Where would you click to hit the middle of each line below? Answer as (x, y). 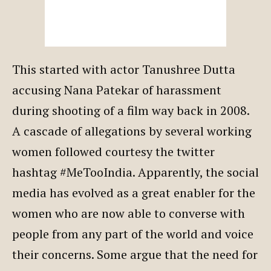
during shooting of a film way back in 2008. (131, 110)
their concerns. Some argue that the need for (135, 254)
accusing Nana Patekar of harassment (117, 90)
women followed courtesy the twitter (113, 151)
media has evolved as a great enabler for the (134, 192)
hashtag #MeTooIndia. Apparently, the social (135, 172)
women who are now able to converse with (129, 213)
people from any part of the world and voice (133, 233)
